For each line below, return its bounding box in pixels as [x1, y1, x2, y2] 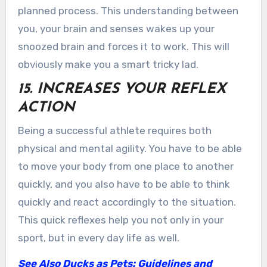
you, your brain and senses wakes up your [17, 22, 215, 35]
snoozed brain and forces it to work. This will [17, 40, 229, 52]
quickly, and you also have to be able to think [17, 178, 230, 190]
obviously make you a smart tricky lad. [17, 58, 198, 70]
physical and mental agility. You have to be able [17, 142, 242, 154]
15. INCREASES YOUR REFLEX [17, 82, 226, 97]
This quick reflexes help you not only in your [17, 213, 223, 226]
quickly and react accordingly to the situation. [17, 195, 236, 208]
